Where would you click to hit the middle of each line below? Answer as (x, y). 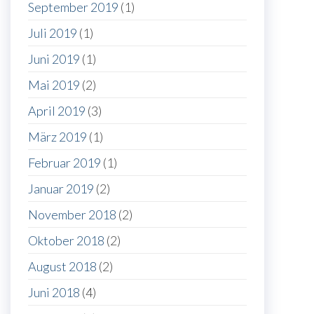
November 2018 (72, 215)
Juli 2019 (53, 33)
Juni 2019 (54, 59)
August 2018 (62, 267)
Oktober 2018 (66, 241)
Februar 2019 (64, 163)
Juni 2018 (54, 293)
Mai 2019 (54, 85)
